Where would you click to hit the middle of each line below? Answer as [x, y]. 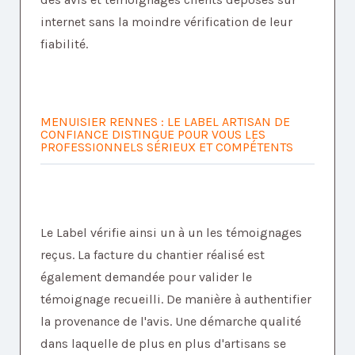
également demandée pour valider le [146, 277]
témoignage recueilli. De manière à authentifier [176, 300]
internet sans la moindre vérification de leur [166, 22]
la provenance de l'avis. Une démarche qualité [171, 322]
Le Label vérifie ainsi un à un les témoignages [171, 233]
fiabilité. [64, 44]
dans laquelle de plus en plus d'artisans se [163, 344]
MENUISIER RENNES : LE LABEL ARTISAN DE [165, 122]
